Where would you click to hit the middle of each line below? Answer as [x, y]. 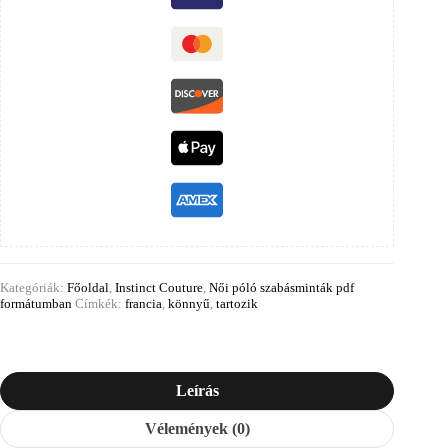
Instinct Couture [159, 287]
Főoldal [88, 287]
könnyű [189, 303]
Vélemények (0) [197, 428]
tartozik [237, 303]
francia [143, 303]
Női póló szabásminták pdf [281, 287]
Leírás [197, 390]
